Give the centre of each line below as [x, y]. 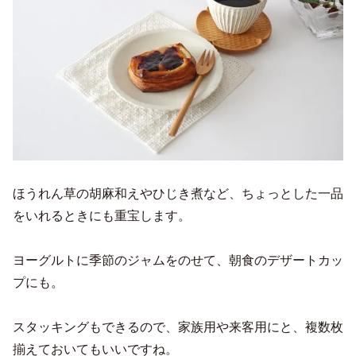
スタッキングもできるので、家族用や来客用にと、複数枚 [178, 327]
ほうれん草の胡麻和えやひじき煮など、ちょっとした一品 [178, 193]
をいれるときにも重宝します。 [102, 215]
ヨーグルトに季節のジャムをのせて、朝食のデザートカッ [178, 260]
